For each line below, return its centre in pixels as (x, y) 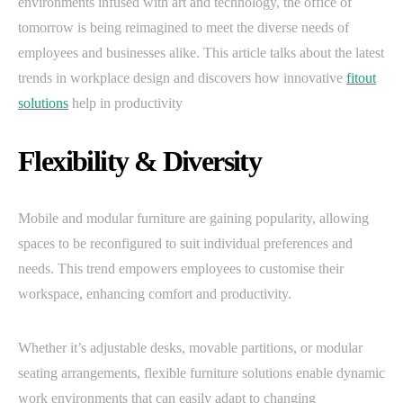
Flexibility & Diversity (140, 161)
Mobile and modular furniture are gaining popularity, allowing (193, 219)
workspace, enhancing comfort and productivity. (155, 294)
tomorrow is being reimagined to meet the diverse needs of (184, 28)
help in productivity (125, 103)
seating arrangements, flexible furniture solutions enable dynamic (201, 373)
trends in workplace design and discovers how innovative (182, 78)
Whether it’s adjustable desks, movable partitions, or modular (190, 348)
